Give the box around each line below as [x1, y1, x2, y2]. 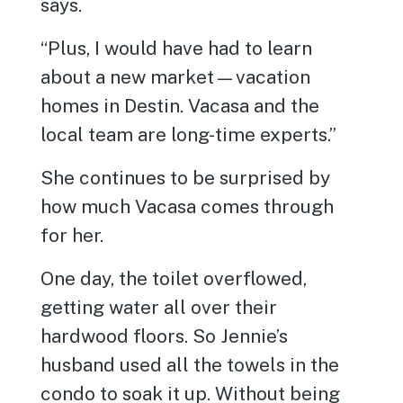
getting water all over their [40, 296, 278, 318]
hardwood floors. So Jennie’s [40, 325, 289, 347]
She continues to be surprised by [40, 166, 331, 189]
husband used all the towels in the [40, 354, 340, 376]
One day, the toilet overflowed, [40, 267, 308, 290]
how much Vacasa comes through [40, 195, 335, 218]
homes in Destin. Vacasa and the [40, 94, 320, 117]
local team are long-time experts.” [40, 123, 337, 146]
